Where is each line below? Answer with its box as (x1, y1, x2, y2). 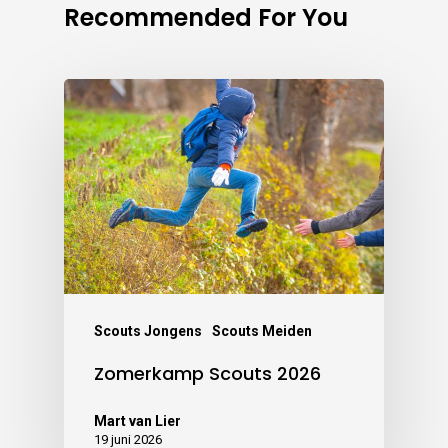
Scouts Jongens (94, 322, 202, 339)
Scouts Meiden (212, 322, 312, 339)
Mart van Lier (94, 412, 181, 429)
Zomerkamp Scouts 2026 (94, 360, 321, 386)
